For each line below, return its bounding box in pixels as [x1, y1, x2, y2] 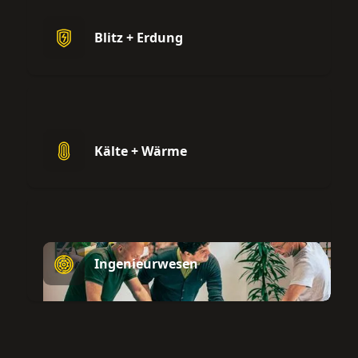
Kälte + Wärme [93, 141, 187, 160]
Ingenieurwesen [93, 255, 198, 273]
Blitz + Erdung [93, 28, 183, 46]
